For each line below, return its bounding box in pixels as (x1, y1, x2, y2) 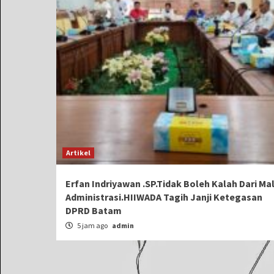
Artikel (66, 148, 91, 157)
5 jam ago (76, 221, 109, 230)
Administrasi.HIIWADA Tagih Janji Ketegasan (65, 191, 262, 203)
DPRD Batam (65, 204, 122, 217)
